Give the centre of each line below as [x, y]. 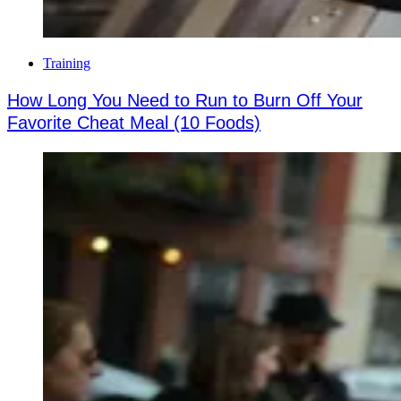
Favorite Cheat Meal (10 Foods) [134, 122]
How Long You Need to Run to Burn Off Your [185, 100]
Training [67, 63]
